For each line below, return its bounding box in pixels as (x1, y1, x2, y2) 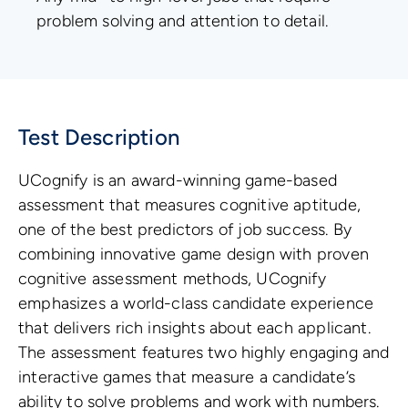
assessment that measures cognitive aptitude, (18, 195, 361, 216)
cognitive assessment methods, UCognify (18, 269, 326, 290)
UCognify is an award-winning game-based (18, 170, 338, 191)
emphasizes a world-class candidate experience (18, 293, 374, 314)
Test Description (18, 124, 179, 151)
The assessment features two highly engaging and (18, 342, 390, 363)
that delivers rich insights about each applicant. (18, 318, 371, 339)
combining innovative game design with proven (18, 244, 369, 265)
